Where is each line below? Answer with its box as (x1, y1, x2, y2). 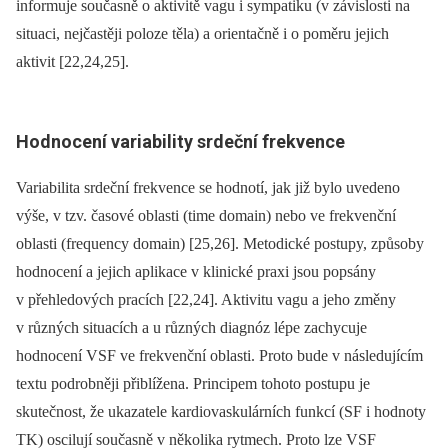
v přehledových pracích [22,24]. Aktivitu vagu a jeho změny (16, 290, 396, 308)
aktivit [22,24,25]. (16, 53, 129, 71)
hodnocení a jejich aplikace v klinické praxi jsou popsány (16, 262, 376, 280)
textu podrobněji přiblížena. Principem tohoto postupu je (16, 374, 370, 392)
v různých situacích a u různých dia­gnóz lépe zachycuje (16, 318, 367, 336)
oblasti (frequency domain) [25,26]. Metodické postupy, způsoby (16, 234, 424, 252)
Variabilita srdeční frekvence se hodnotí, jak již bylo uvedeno (16, 178, 400, 196)
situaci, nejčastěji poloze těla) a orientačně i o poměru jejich (16, 25, 389, 43)
